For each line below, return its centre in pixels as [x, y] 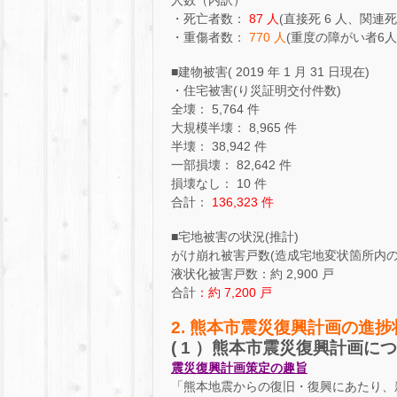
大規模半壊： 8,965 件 [234, 127]
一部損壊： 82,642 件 [231, 164]
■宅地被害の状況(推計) [235, 237]
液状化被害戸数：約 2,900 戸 [253, 274]
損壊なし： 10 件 [219, 183]
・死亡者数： [210, 18]
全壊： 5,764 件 [215, 109]
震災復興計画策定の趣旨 [239, 368]
